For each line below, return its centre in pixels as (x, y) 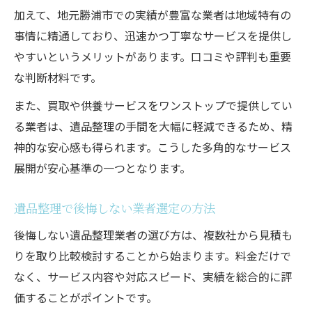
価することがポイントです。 (86, 297)
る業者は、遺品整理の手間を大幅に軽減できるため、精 (153, 126)
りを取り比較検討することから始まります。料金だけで (153, 255)
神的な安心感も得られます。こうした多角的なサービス (153, 147)
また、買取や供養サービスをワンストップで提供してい (153, 105)
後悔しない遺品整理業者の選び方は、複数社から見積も (153, 234)
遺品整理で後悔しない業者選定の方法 (115, 208)
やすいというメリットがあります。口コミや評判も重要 (153, 56)
